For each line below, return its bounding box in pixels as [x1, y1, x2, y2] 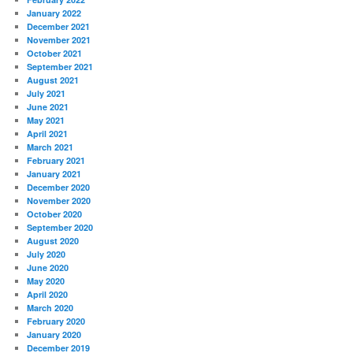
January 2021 [27, 167, 82, 180]
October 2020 [27, 207, 83, 220]
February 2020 [27, 314, 86, 327]
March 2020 [27, 301, 74, 314]
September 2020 [27, 221, 94, 233]
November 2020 [27, 194, 91, 206]
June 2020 [27, 261, 69, 273]
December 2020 [27, 180, 91, 193]
